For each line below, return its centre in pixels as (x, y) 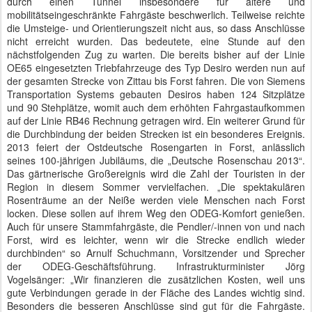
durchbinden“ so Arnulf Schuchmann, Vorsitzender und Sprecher (156, 253)
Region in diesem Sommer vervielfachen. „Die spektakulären (156, 187)
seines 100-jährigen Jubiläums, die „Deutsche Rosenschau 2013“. (156, 160)
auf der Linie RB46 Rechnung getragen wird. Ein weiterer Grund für (156, 120)
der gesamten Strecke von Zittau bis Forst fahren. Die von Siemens (156, 81)
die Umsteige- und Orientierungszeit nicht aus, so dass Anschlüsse (156, 28)
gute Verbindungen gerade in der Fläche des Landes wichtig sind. (156, 292)
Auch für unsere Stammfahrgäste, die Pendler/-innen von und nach (156, 226)
